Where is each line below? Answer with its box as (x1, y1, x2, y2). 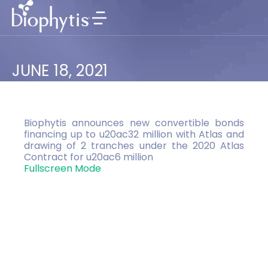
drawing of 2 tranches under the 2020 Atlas (24, 139, 244, 153)
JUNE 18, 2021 (12, 60, 108, 81)
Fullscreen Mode (24, 162, 101, 175)
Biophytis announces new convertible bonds (24, 116, 244, 130)
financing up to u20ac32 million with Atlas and (24, 127, 244, 141)
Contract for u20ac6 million (24, 150, 153, 164)
